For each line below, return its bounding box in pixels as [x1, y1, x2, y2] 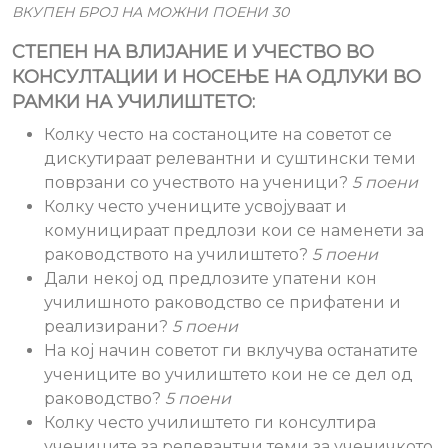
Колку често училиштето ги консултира [44, 413, 376, 432]
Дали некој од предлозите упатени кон [44, 269, 377, 288]
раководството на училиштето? [44, 245, 312, 264]
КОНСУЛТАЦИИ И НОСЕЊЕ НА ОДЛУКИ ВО [12, 66, 421, 88]
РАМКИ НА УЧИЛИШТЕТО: [12, 91, 255, 113]
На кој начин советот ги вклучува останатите [44, 341, 418, 360]
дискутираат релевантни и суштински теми [44, 149, 416, 168]
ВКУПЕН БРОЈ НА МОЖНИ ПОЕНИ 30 [12, 3, 289, 21]
